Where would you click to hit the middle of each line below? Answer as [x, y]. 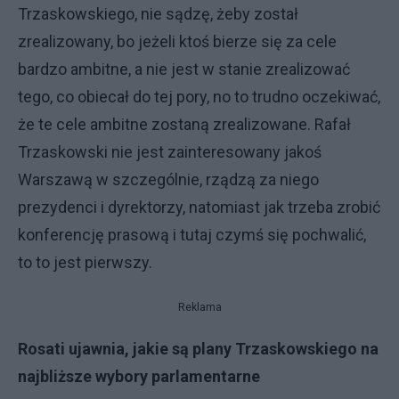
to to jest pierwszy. [85, 262]
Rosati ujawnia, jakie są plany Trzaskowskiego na [198, 349]
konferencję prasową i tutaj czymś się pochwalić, [192, 235]
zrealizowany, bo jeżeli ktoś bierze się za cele [177, 41]
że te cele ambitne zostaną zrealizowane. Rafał [184, 124]
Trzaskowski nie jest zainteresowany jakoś [170, 152]
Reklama [199, 307]
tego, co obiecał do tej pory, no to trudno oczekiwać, [199, 97]
